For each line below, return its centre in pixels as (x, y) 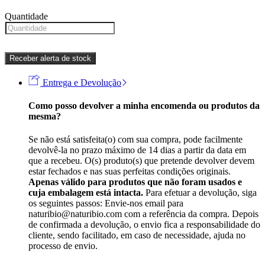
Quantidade (26, 16)
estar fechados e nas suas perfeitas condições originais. (130, 172)
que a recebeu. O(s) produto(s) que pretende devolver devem (141, 161)
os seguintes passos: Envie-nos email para (106, 203)
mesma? (45, 117)
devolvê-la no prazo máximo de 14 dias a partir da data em (137, 150)
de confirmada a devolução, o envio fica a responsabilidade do (144, 225)
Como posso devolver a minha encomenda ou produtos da (144, 106)
